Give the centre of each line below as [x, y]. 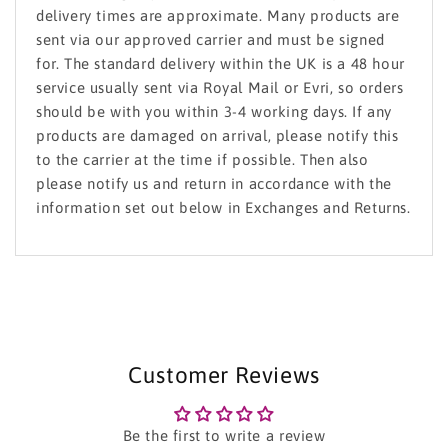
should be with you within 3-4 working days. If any [214, 111]
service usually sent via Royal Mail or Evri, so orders [220, 87]
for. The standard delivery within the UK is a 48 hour [220, 63]
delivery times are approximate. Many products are [218, 15]
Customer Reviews [224, 375]
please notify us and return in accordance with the [214, 183]
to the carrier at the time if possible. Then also [202, 159]
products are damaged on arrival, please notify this [217, 135]
